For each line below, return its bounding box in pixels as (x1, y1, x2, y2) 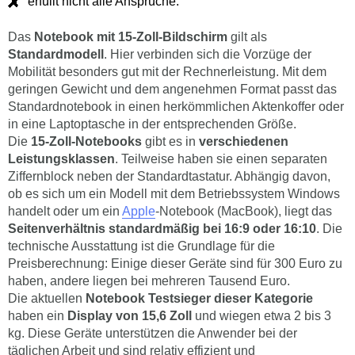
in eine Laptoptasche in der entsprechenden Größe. (8, 117, 296, 132)
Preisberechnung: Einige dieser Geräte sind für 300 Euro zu (8, 257, 342, 271)
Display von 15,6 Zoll (64, 309, 192, 323)
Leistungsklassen (8, 152, 115, 166)
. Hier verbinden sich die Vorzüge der (104, 48, 311, 62)
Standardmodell (8, 48, 104, 62)
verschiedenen (196, 135, 288, 149)
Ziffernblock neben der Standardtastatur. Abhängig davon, (8, 170, 330, 184)
